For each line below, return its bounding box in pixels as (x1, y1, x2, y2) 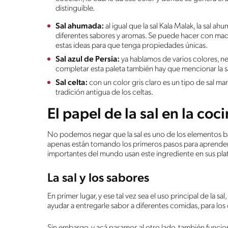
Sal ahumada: (55, 22, 104, 31)
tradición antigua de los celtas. (55, 88, 156, 97)
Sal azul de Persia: (55, 55, 121, 64)
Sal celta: (55, 78, 88, 87)
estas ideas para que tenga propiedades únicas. (55, 41, 208, 50)
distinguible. (55, 4, 95, 13)
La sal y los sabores (47, 172, 149, 185)
